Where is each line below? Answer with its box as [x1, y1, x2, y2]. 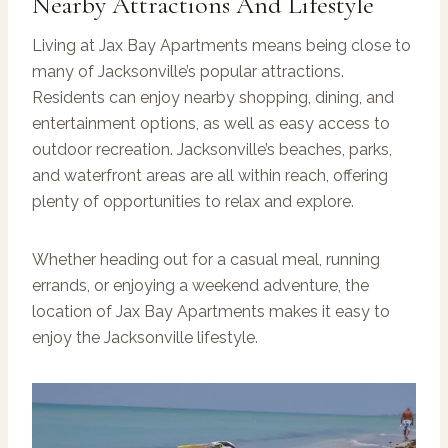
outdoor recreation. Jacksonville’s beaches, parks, [32, 139, 392, 159]
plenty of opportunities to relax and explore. [32, 191, 354, 211]
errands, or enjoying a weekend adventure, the [32, 275, 369, 295]
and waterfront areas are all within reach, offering [32, 165, 388, 185]
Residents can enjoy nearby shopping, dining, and [32, 87, 394, 107]
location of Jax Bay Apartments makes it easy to [32, 301, 390, 321]
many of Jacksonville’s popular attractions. [32, 61, 344, 81]
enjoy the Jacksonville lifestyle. [32, 327, 258, 347]
